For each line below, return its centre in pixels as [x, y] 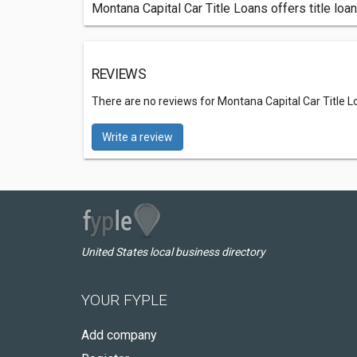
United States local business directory [173, 252]
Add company [119, 335]
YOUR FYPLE [124, 300]
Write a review [137, 137]
